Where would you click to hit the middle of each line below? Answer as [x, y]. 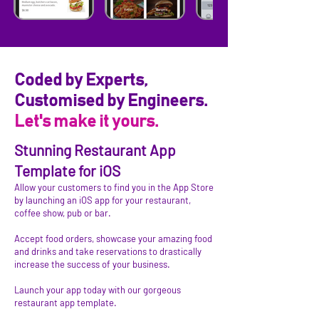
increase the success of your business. [92, 264]
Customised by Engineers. [111, 101]
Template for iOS [67, 171]
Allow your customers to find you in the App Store [114, 187]
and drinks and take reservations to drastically [108, 251]
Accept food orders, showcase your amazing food [113, 239]
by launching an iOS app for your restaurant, [103, 200]
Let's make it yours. [86, 122]
